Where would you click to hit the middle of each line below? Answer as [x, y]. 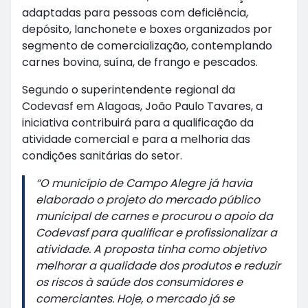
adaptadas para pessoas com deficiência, [135, 13]
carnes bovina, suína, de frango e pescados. [140, 62]
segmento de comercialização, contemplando [147, 46]
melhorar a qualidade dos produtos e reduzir [158, 266]
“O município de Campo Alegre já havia [144, 183]
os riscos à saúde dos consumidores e [139, 282]
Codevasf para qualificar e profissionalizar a [156, 233]
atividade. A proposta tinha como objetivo [151, 249]
